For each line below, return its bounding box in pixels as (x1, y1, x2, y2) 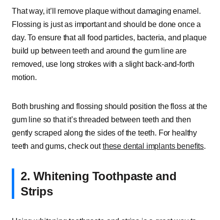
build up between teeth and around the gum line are (12, 47, 187, 55)
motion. (12, 73, 37, 82)
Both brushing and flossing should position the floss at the (12, 102, 207, 110)
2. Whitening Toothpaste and (21, 169, 177, 183)
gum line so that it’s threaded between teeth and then (12, 115, 191, 124)
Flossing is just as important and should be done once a (12, 20, 201, 28)
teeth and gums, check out (12, 142, 103, 150)
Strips (21, 185, 53, 198)
